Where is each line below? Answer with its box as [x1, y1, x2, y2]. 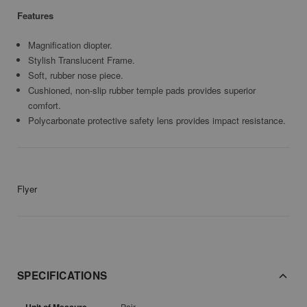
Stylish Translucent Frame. [28, 53, 136, 67]
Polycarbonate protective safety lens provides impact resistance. [28, 114, 286, 127]
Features [17, 9, 53, 23]
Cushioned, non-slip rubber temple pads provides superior [28, 84, 256, 97]
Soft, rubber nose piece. [28, 69, 124, 82]
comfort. [28, 99, 62, 112]
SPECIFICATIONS [17, 268, 108, 284]
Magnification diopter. [28, 38, 113, 52]
